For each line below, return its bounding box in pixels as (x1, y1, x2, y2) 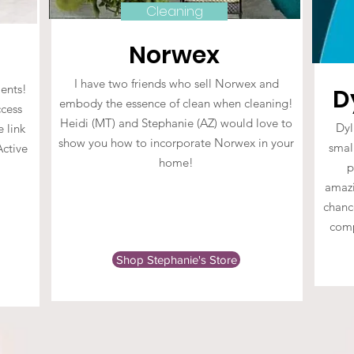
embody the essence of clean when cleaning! (59, 96, 293, 111)
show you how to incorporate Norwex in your (58, 135, 294, 150)
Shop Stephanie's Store (115, 253, 237, 266)
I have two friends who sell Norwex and (73, 76, 279, 91)
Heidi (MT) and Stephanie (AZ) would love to (60, 115, 292, 130)
